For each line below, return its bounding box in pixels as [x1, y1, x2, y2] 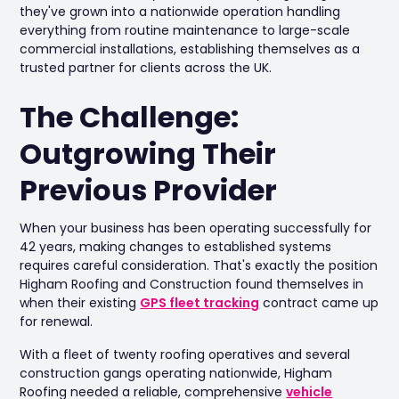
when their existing [20, 294, 141, 312]
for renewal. [20, 313, 94, 330]
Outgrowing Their [20, 134, 277, 174]
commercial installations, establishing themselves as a [20, 40, 361, 58]
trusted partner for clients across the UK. [20, 59, 273, 77]
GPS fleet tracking [140, 294, 260, 312]
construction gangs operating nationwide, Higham [20, 364, 333, 382]
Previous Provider [20, 170, 278, 210]
